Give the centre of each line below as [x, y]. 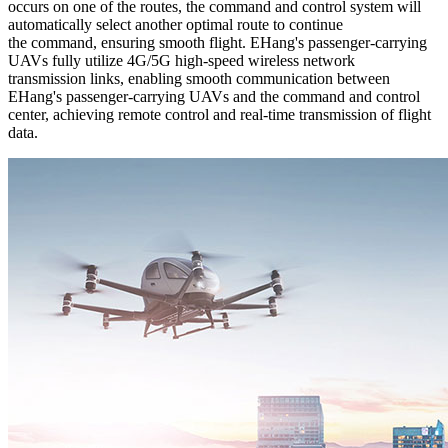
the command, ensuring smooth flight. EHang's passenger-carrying [217, 43]
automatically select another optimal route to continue [175, 25]
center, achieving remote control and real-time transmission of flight [219, 115]
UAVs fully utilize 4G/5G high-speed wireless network [181, 61]
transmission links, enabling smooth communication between [199, 79]
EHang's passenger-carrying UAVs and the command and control [214, 97]
